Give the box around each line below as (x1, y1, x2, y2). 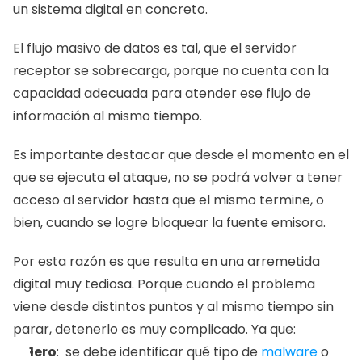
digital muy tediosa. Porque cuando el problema (13, 275, 315, 293)
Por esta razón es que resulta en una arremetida (13, 252, 320, 271)
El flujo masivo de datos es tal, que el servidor (13, 39, 297, 57)
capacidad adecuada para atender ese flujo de (13, 84, 311, 103)
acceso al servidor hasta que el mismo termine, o (13, 191, 324, 209)
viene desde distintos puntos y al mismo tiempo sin (13, 297, 334, 316)
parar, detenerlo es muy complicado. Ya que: (13, 320, 299, 339)
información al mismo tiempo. (13, 107, 205, 125)
